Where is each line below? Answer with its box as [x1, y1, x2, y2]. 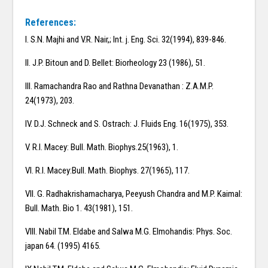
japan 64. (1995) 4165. [25, 240, 101, 252]
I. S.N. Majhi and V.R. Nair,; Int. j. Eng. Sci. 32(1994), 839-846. [25, 34, 227, 45]
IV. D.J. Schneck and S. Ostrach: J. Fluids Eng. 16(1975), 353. [25, 118, 229, 130]
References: [25, 17, 77, 29]
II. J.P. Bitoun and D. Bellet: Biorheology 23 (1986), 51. [25, 57, 206, 69]
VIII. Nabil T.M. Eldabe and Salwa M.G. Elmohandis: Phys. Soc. [25, 226, 233, 237]
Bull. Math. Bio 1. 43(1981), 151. [25, 203, 133, 214]
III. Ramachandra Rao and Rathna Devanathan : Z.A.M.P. [25, 81, 214, 92]
